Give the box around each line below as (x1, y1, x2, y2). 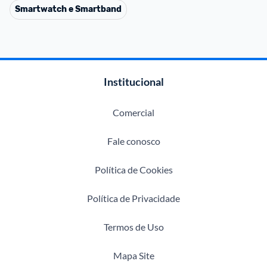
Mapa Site (113, 250, 154, 261)
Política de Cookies (94, 164, 173, 175)
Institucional (103, 75, 164, 88)
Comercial (113, 107, 154, 118)
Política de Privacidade (87, 193, 180, 204)
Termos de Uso (103, 221, 164, 232)
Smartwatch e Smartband (15, 4, 122, 14)
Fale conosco (107, 135, 160, 147)
